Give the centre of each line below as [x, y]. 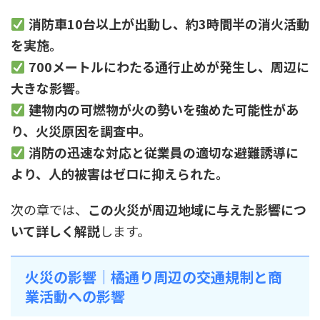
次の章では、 [49, 210]
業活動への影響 [75, 296]
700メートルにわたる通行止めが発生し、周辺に [169, 67]
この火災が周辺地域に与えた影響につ [197, 210]
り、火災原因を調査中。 [81, 131]
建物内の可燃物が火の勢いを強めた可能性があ [163, 110]
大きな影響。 [49, 88]
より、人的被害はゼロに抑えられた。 [120, 174]
